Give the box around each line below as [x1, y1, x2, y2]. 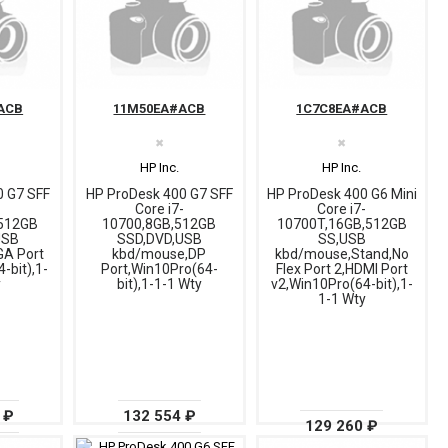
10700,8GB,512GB [102, 216, 217, 233]
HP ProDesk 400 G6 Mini [266, 186, 417, 203]
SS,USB [317, 231, 366, 248]
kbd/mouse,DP [112, 246, 207, 263]
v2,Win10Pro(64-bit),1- [270, 276, 413, 293]
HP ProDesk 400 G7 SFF [85, 186, 233, 203]
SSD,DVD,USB [116, 231, 202, 248]
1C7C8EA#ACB [296, 101, 388, 117]
